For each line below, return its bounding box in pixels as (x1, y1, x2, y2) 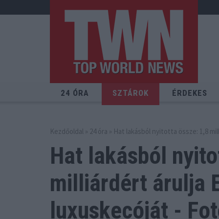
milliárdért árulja (50, 169, 205, 197)
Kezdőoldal (50, 127, 84, 136)
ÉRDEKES (172, 88, 207, 98)
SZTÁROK (112, 88, 149, 98)
